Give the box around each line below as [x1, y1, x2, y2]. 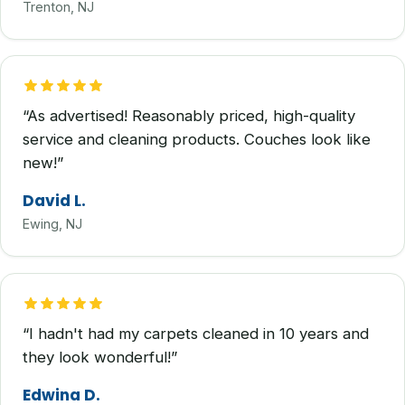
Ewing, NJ [23, 216, 82, 232]
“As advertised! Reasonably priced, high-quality [23, 107, 355, 126]
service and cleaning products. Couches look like [23, 130, 371, 149]
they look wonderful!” [23, 348, 177, 367]
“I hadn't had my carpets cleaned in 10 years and [23, 325, 369, 344]
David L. [23, 190, 86, 212]
